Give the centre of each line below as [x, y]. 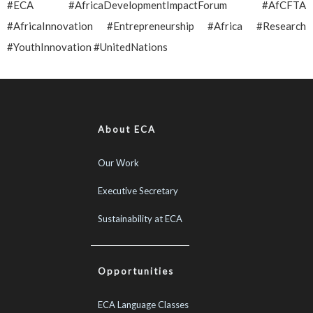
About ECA [127, 129]
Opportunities [136, 271]
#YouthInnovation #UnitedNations [87, 46]
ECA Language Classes [143, 304]
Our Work [118, 162]
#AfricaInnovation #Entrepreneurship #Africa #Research [156, 26]
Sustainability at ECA [140, 218]
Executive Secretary [138, 190]
